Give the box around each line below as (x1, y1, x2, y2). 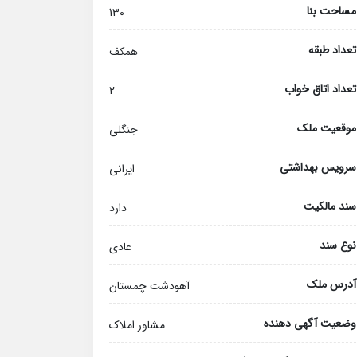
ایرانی (109, 160, 135, 178)
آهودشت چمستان (109, 277, 190, 295)
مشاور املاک (109, 316, 165, 334)
